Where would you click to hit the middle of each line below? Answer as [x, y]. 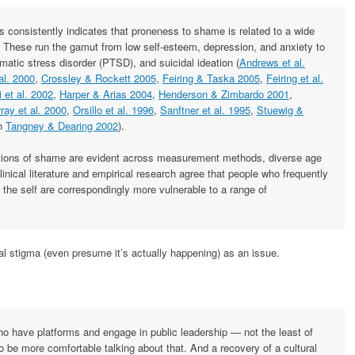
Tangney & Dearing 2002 [62, 126]
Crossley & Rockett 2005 [99, 78]
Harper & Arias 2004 [106, 94]
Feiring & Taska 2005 [211, 78]
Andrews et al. [272, 63]
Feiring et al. [295, 78]
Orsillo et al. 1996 [113, 110]
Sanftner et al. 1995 [205, 110]
